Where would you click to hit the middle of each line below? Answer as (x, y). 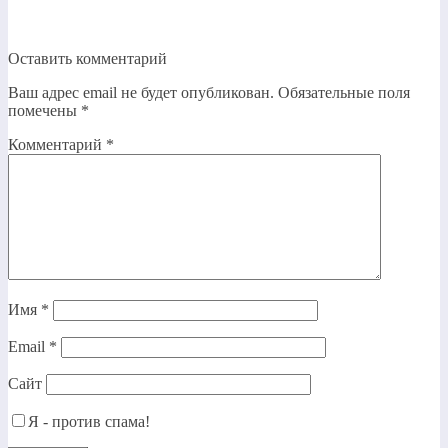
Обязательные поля (344, 92)
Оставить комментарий (87, 58)
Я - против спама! (89, 421)
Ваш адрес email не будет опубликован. (141, 92)
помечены (44, 110)
